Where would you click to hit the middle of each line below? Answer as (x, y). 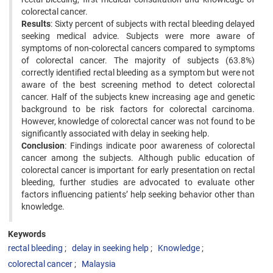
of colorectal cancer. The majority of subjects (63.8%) (138, 60)
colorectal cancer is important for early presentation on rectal (138, 170)
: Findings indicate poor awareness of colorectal (160, 146)
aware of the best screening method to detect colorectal (138, 85)
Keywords (27, 234)
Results (36, 24)
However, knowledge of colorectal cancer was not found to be (138, 121)
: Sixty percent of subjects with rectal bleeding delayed (153, 24)
